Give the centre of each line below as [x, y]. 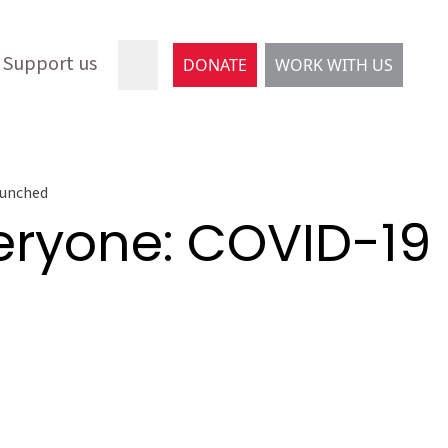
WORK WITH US [334, 65]
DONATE [215, 65]
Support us [50, 64]
